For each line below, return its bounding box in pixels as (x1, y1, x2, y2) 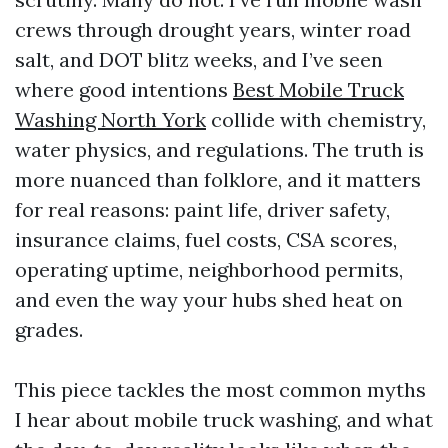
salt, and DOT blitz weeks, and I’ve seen (15, 47, 383, 72)
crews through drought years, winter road (15, 17, 411, 42)
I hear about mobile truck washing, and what (15, 407, 433, 432)
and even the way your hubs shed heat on (15, 287, 403, 312)
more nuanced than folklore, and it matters (15, 167, 421, 192)
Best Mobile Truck (233, 77, 404, 102)
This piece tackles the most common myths (15, 377, 426, 402)
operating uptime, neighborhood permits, (15, 257, 403, 282)
